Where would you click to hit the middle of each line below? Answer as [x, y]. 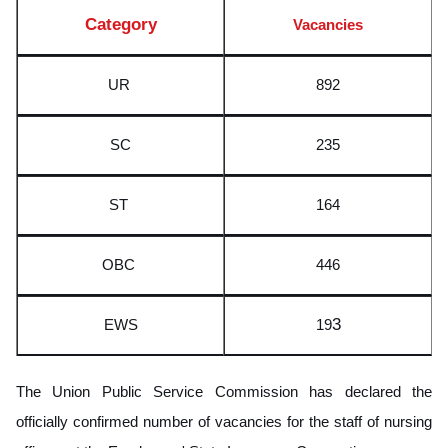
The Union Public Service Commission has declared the [224, 391]
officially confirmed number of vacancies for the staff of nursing [224, 421]
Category [120, 24]
